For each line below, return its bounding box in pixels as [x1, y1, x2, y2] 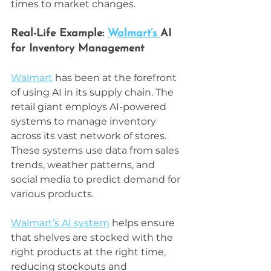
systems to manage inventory [11, 115, 158, 127]
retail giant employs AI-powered [11, 100, 169, 113]
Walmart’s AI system [11, 217, 109, 229]
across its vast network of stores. [11, 129, 169, 142]
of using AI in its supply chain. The [11, 86, 176, 98]
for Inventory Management [11, 42, 144, 54]
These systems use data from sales [11, 144, 181, 156]
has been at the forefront [53, 71, 179, 83]
